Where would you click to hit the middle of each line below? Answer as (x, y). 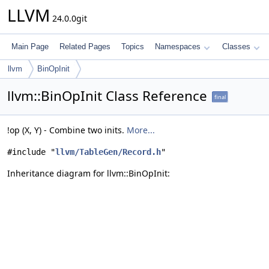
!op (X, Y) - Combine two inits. (67, 130)
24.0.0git (68, 18)
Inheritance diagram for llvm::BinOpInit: (89, 173)
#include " (31, 152)
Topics (133, 47)
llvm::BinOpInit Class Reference (107, 96)
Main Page (30, 47)
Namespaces (178, 47)
